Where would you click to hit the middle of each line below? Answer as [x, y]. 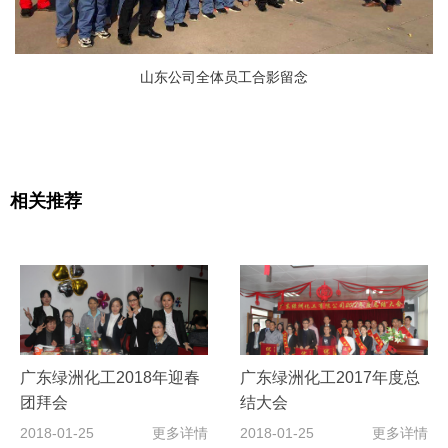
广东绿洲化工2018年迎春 [110, 378]
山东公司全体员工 [196, 76]
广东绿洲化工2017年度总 [330, 378]
